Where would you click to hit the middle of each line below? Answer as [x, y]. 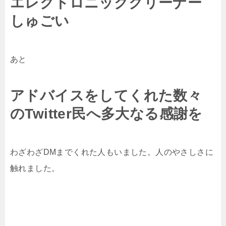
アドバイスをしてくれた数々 [106, 95]
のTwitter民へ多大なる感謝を [106, 114]
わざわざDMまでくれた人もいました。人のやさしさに [112, 152]
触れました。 [35, 168]
